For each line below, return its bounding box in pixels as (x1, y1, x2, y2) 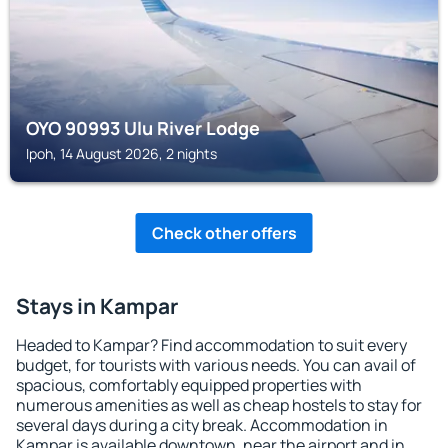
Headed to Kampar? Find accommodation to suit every (16, 334, 407, 356)
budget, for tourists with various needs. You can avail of (16, 354, 416, 376)
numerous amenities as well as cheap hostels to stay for (16, 394, 422, 416)
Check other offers (151, 222, 297, 244)
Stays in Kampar (16, 292, 178, 320)
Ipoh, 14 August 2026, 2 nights (26, 144, 217, 163)
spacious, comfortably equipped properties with (16, 374, 362, 396)
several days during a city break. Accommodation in (16, 414, 388, 436)
